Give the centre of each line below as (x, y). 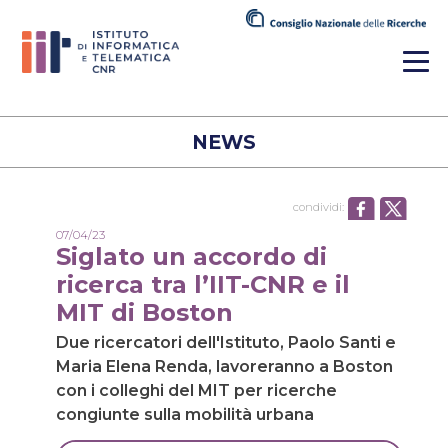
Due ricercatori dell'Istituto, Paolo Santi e (226, 343)
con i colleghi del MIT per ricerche (196, 391)
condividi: (318, 206)
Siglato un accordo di (191, 256)
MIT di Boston (144, 312)
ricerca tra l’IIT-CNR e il (203, 284)
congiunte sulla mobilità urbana (185, 415)
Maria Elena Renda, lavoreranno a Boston (224, 367)
